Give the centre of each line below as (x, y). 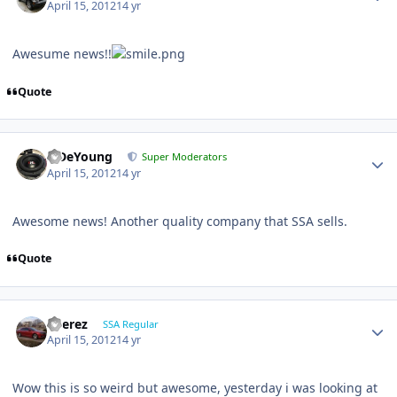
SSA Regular (130, 323)
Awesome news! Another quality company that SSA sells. (180, 221)
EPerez (68, 323)
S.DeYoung (80, 157)
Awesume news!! (62, 53)
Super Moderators (185, 157)
